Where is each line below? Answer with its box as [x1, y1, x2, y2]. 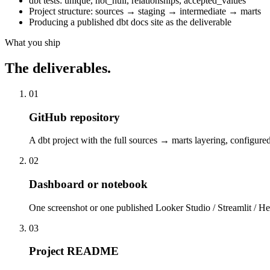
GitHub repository [29, 110, 120, 124]
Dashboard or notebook [29, 178, 148, 191]
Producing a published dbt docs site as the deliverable [29, 17, 231, 28]
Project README [29, 245, 119, 258]
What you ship [5, 37, 60, 48]
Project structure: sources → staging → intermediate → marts [29, 6, 261, 17]
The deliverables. [5, 60, 111, 76]
